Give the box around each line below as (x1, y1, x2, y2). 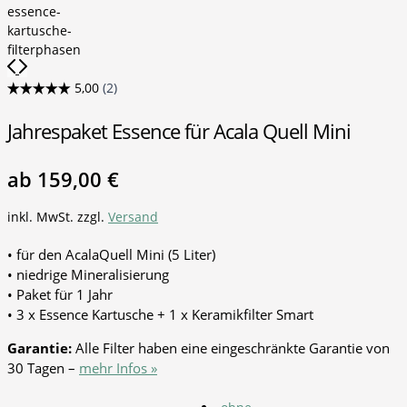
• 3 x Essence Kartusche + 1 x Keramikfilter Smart (7, 304, 313, 323)
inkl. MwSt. (7, 207, 74, 225)
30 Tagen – (7, 358, 79, 377)
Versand (108, 207, 158, 225)
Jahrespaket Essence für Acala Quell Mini (7, 116, 351, 144)
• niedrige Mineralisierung (7, 264, 169, 283)
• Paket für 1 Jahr (7, 284, 113, 303)
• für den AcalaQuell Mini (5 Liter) (7, 244, 215, 263)
